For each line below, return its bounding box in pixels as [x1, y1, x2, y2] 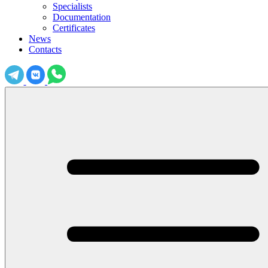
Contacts [29, 44, 62, 54]
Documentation [53, 12, 111, 22]
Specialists [53, 1, 92, 11]
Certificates [53, 23, 95, 33]
